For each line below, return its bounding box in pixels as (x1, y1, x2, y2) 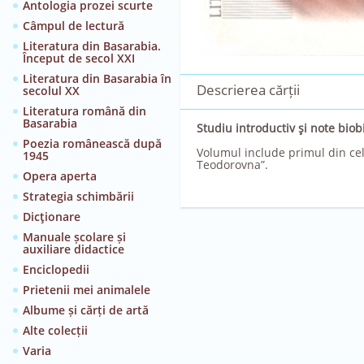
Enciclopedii (23, 262, 89, 277)
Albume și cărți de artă (23, 302, 149, 318)
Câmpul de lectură (23, 18, 124, 33)
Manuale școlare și (23, 229, 126, 245)
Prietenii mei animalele (23, 282, 150, 297)
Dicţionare (23, 209, 80, 224)
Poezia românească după (23, 136, 162, 151)
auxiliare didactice (23, 241, 124, 257)
